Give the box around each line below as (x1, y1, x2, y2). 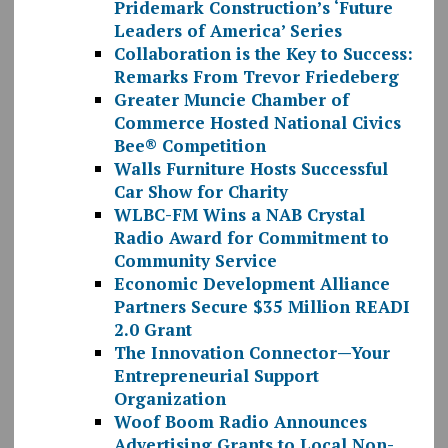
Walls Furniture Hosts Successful (113, 157, 388, 181)
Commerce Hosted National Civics (113, 111, 401, 135)
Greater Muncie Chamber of (113, 88, 349, 112)
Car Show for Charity (113, 180, 288, 204)
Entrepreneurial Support (113, 364, 319, 388)
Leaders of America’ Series (113, 19, 342, 43)
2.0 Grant (113, 318, 192, 342)
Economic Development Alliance (113, 272, 390, 296)
